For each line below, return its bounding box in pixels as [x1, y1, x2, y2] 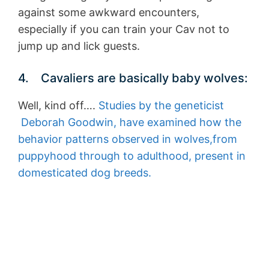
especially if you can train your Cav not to [18, 23, 229, 36]
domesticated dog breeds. [18, 166, 151, 180]
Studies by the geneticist [98, 99, 224, 112]
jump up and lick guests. [18, 40, 140, 53]
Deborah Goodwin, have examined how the [18, 116, 241, 129]
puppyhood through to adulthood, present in [18, 150, 246, 163]
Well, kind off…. [18, 99, 98, 112]
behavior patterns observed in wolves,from [18, 133, 237, 146]
